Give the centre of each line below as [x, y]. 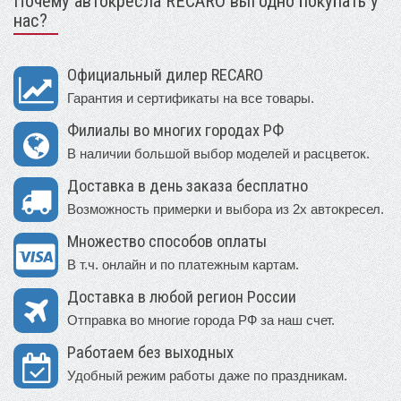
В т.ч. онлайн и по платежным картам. [183, 265]
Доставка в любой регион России [182, 298]
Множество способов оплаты [167, 242]
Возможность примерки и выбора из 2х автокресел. [226, 209]
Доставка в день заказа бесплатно [188, 187]
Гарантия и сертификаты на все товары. [191, 98]
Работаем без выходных [150, 353]
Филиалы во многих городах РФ [175, 131]
